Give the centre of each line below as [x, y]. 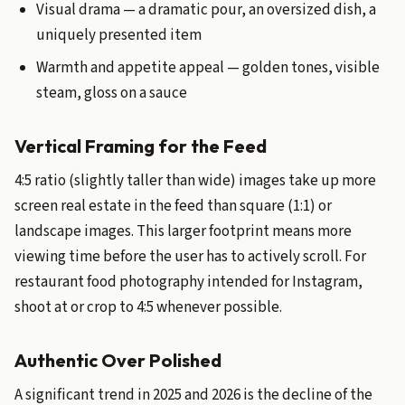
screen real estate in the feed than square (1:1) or [173, 206]
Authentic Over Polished [118, 360]
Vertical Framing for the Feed [141, 146]
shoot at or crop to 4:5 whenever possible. [148, 307]
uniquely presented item [119, 35]
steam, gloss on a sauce [112, 93]
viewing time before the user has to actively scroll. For [190, 257]
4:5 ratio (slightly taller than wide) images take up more [195, 181]
